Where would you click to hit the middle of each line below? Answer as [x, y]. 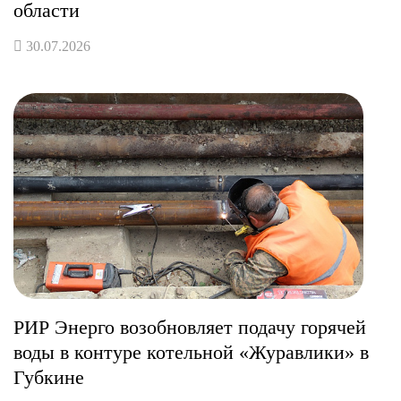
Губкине [49, 377]
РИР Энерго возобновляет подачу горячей [190, 327]
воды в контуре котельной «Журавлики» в [191, 352]
